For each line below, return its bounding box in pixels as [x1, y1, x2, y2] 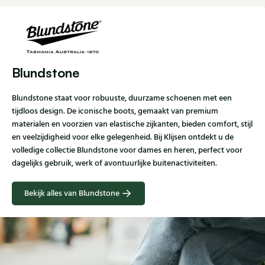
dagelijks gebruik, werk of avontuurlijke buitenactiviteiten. [12, 157, 217, 170]
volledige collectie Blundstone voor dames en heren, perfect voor [12, 144, 243, 157]
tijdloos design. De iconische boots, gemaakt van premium [12, 105, 218, 118]
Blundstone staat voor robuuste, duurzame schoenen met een [12, 92, 232, 105]
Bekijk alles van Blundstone [24, 188, 119, 200]
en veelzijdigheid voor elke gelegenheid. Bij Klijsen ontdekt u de [12, 131, 234, 144]
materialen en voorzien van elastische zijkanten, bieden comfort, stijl [12, 118, 253, 131]
